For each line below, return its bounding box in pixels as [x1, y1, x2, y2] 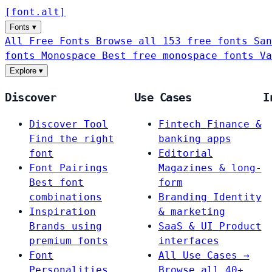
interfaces [158, 235, 219, 247]
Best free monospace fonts [102, 50, 260, 61]
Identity [212, 191, 262, 203]
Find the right [29, 133, 114, 145]
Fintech [158, 118, 201, 131]
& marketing [158, 206, 225, 218]
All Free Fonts [5, 35, 90, 47]
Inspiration [29, 206, 96, 218]
